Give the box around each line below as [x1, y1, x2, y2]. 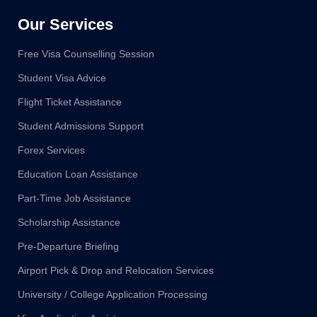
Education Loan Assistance [18, 168, 138, 180]
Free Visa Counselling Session [18, 48, 154, 60]
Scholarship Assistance [18, 217, 120, 229]
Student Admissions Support [18, 120, 144, 132]
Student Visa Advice [18, 72, 106, 84]
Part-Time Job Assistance [18, 192, 131, 204]
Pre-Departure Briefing [18, 241, 119, 253]
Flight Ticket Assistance [18, 96, 122, 108]
